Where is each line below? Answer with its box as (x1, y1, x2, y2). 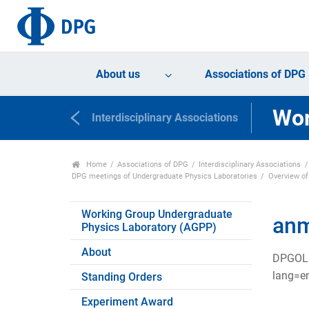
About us (96, 68, 141, 81)
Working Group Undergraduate (81, 207, 232, 221)
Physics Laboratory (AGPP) (81, 220, 217, 234)
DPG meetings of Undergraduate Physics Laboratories (72, 171, 258, 181)
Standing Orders (81, 270, 162, 283)
